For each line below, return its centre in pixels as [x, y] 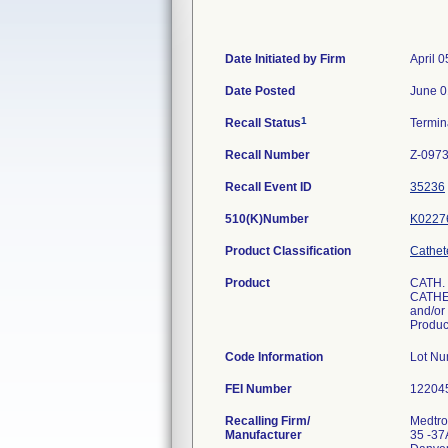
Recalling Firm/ [267, 421]
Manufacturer [263, 435]
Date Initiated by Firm [285, 59]
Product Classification [288, 251]
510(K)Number [267, 219]
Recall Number [267, 155]
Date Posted [260, 91]
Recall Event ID [268, 187]
